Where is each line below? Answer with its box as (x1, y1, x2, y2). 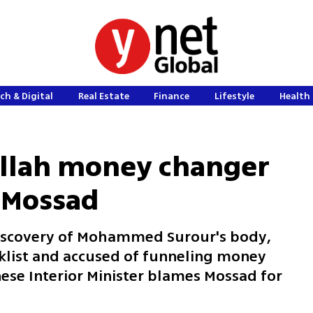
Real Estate (78, 89, 129, 103)
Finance (154, 89, 190, 103)
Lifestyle (214, 89, 254, 103)
